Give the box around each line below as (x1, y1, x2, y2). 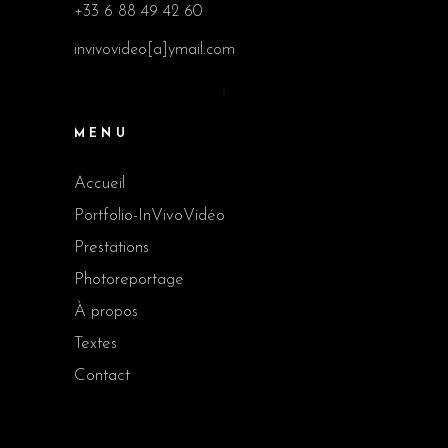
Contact (74, 367, 130, 385)
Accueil (74, 175, 125, 193)
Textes (74, 335, 117, 353)
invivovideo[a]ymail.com (74, 42, 235, 59)
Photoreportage (74, 271, 184, 289)
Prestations (74, 239, 149, 257)
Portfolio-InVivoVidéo (74, 207, 225, 225)
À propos (74, 303, 138, 321)
